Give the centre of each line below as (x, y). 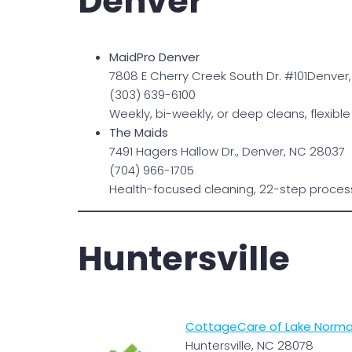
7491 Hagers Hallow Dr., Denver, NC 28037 (227, 151)
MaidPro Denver (154, 57)
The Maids (139, 132)
